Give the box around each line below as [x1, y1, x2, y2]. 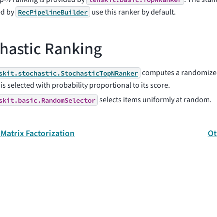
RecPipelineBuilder [18, 7, 88, 16]
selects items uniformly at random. [98, 94, 212, 106]
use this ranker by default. [90, 6, 176, 17]
